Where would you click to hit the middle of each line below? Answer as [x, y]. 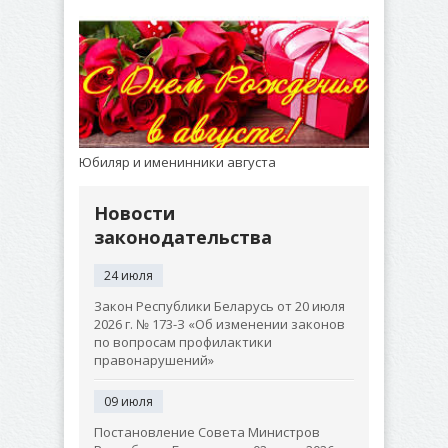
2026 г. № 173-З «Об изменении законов [219, 324]
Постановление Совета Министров [207, 432]
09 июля [128, 401]
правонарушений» [154, 360]
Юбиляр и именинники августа [177, 162]
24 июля [128, 275]
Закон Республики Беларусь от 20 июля [219, 306]
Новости [134, 213]
